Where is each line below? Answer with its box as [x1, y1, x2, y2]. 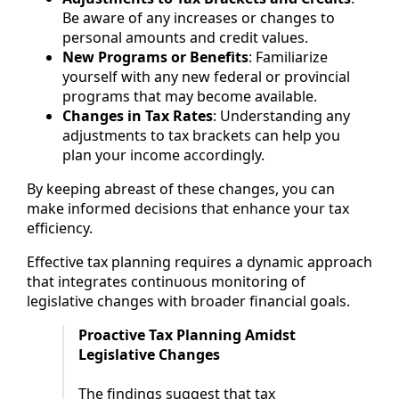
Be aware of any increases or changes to [62, 8, 335, 28]
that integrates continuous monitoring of [27, 272, 305, 292]
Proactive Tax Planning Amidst [78, 325, 296, 346]
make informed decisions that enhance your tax [27, 199, 349, 219]
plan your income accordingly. [62, 145, 265, 166]
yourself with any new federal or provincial [62, 67, 350, 87]
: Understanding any [213, 106, 350, 126]
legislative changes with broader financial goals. [27, 291, 350, 312]
